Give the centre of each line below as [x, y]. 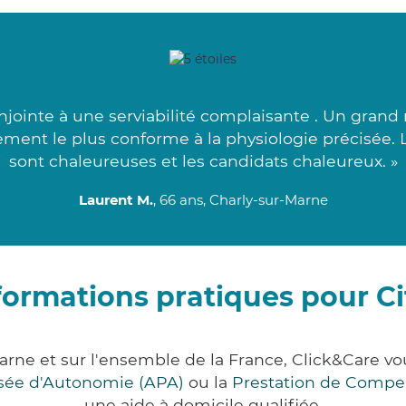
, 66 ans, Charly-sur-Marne [240, 200]
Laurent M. [116, 200]
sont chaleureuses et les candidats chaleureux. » [203, 161]
